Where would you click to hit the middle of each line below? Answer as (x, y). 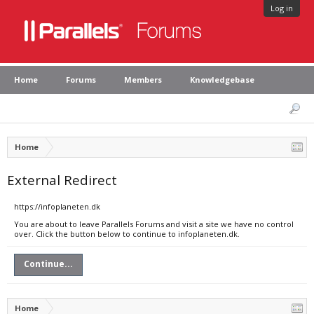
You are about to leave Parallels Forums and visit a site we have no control (154, 224)
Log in (282, 8)
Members (143, 80)
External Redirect (62, 180)
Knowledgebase (222, 80)
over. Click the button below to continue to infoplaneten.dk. (127, 234)
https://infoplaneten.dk (57, 206)
